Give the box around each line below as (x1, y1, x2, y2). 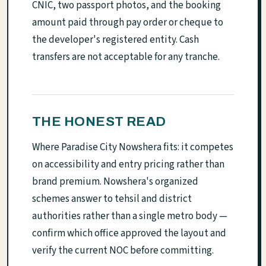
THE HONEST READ (32, 113, 166, 129)
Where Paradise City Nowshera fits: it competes (32, 140, 233, 154)
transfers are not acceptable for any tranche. (32, 49, 220, 64)
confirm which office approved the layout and (32, 226, 226, 240)
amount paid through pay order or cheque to (32, 15, 223, 30)
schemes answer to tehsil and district (32, 191, 192, 206)
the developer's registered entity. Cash (32, 32, 199, 47)
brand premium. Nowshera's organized (32, 174, 198, 189)
